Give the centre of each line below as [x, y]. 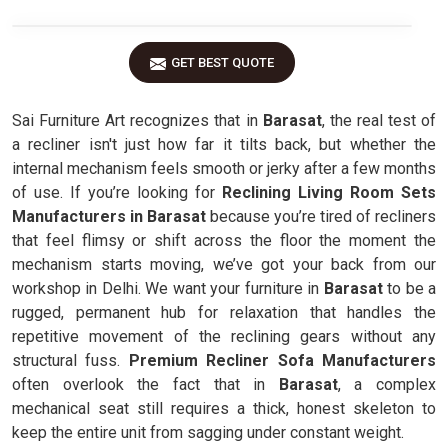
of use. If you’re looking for [117, 192]
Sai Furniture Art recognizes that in [135, 120]
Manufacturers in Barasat [109, 216]
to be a [412, 288]
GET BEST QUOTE [222, 62]
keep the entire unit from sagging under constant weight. [208, 432]
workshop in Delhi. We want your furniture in [168, 288]
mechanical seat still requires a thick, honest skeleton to [224, 408]
